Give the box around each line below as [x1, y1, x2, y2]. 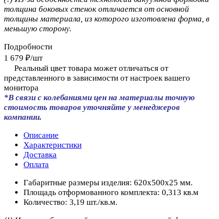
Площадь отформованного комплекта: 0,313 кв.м [23, 187, 198, 197]
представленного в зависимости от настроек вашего [4, 73, 190, 83]
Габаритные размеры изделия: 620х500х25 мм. [23, 177, 193, 187]
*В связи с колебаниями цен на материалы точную [4, 92, 195, 102]
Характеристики [23, 140, 82, 150]
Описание [23, 130, 59, 140]
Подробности [4, 42, 52, 51]
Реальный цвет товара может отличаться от [14, 63, 168, 73]
